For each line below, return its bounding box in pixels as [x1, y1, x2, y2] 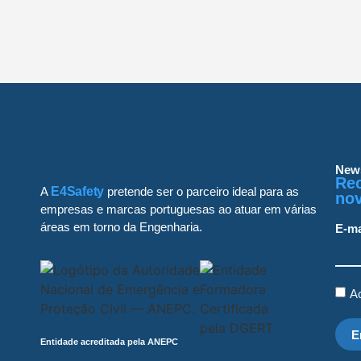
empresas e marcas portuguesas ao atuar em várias [40, 202, 317, 217]
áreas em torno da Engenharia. [40, 220, 202, 234]
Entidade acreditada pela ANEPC [40, 337, 178, 347]
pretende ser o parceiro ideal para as [104, 185, 299, 199]
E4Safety [51, 185, 104, 199]
